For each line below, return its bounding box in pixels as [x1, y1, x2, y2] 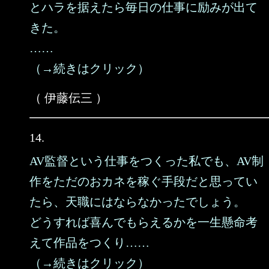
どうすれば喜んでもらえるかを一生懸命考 [29, 216, 258, 229]
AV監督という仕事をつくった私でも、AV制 [29, 154, 264, 168]
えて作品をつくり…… [29, 236, 150, 249]
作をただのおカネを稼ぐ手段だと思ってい [29, 175, 258, 188]
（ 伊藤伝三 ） [29, 91, 107, 104]
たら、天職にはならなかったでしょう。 [29, 195, 246, 208]
